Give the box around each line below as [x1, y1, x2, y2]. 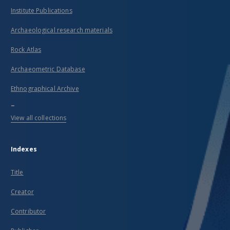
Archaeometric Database [11, 65, 85, 73]
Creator [11, 187, 34, 196]
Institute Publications [11, 6, 72, 15]
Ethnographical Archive [11, 84, 79, 93]
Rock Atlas [11, 45, 42, 54]
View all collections [11, 113, 67, 122]
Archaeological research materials [11, 26, 112, 34]
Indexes [11, 145, 37, 154]
